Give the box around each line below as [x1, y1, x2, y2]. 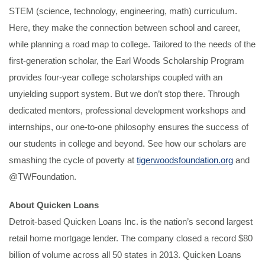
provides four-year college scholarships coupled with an [9, 72, 222, 82]
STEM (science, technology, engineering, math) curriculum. [9, 6, 237, 16]
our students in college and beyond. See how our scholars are [9, 138, 246, 148]
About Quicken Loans [9, 200, 99, 210]
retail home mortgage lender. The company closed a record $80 [9, 233, 253, 243]
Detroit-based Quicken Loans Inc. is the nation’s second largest [9, 216, 253, 227]
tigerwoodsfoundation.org [137, 155, 233, 165]
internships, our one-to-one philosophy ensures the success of [9, 122, 248, 132]
